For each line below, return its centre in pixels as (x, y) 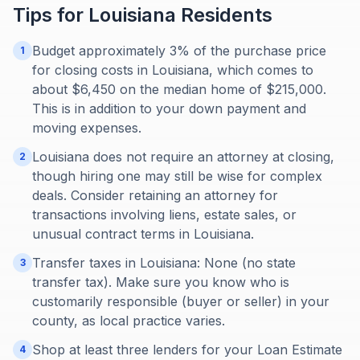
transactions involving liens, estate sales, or (164, 215)
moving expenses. (87, 128)
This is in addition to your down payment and (169, 108)
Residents (224, 15)
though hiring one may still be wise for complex (177, 176)
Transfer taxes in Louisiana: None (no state (164, 263)
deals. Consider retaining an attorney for (155, 195)
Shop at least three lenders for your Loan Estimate (187, 350)
